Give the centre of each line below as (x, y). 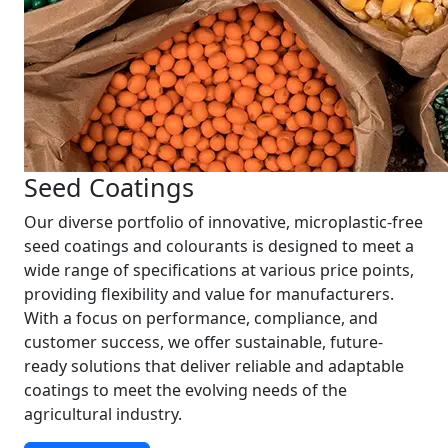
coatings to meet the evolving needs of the (185, 390)
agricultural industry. (103, 414)
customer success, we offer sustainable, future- (203, 342)
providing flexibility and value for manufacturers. (209, 294)
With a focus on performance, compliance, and (201, 318)
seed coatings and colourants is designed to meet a (219, 246)
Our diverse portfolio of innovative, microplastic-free (223, 222)
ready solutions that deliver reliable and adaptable (214, 366)
